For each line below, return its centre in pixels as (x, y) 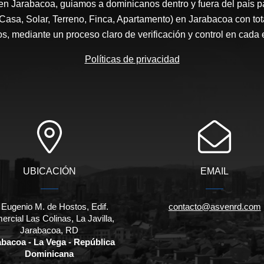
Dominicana (49, 254)
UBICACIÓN (49, 171)
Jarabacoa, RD (49, 230)
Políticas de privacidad (132, 60)
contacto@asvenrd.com (214, 207)
